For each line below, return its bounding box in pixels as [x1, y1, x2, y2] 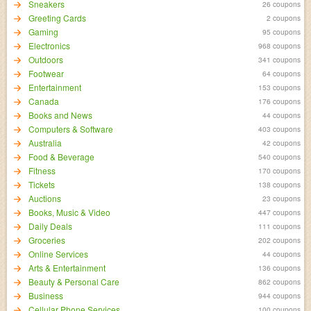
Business [28, 289, 63, 301]
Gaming [28, 26, 58, 37]
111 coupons [258, 221, 301, 231]
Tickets [28, 178, 55, 190]
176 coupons [258, 96, 301, 106]
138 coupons [258, 179, 301, 190]
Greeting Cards [28, 12, 86, 24]
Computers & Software [28, 123, 113, 135]
